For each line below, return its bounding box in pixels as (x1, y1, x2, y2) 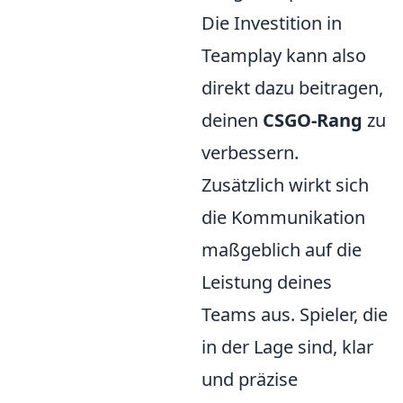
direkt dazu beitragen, (201, 76, 383, 101)
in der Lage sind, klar (201, 335, 373, 360)
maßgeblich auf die (201, 237, 362, 263)
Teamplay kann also (201, 43, 366, 68)
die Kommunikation (201, 205, 365, 230)
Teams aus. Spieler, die (201, 302, 388, 327)
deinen (201, 108, 263, 133)
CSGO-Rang (263, 108, 363, 133)
